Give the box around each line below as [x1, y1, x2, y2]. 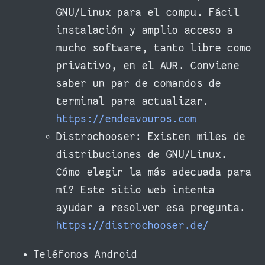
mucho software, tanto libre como [56, 43, 252, 54]
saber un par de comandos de [56, 78, 221, 90]
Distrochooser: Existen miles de [56, 131, 246, 143]
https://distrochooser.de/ [56, 220, 209, 232]
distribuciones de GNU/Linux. [56, 149, 228, 161]
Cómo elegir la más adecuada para [56, 167, 252, 179]
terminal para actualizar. [56, 96, 209, 108]
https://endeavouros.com [56, 114, 197, 125]
